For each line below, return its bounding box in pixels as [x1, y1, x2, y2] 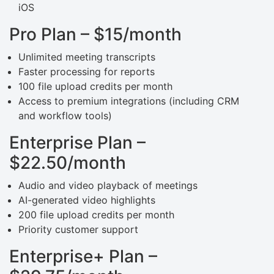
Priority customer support [18, 223, 138, 236]
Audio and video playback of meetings [18, 179, 198, 192]
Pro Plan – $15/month [9, 24, 186, 45]
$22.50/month [9, 152, 130, 174]
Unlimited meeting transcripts [18, 51, 155, 64]
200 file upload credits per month [18, 209, 174, 221]
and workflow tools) [18, 109, 112, 122]
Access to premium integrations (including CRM [18, 95, 239, 108]
